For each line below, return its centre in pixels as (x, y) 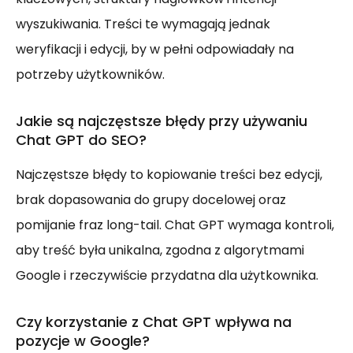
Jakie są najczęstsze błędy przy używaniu (162, 121)
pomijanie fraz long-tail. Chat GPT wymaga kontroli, (175, 225)
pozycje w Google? (83, 341)
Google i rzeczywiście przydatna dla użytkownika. (167, 276)
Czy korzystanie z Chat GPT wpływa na (154, 322)
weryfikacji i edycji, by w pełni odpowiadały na (155, 50)
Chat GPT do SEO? (81, 140)
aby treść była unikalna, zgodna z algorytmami (160, 251)
